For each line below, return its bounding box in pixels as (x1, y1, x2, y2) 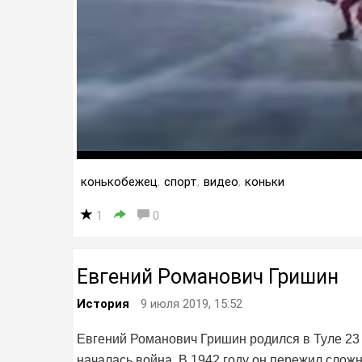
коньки (245, 175, 284, 189)
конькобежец (81, 175, 158, 189)
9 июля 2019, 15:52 (141, 297, 242, 311)
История (77, 297, 129, 311)
